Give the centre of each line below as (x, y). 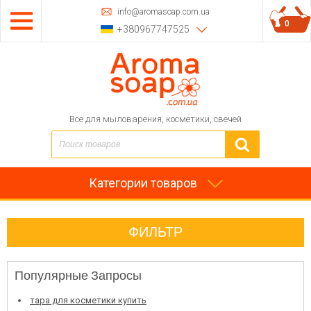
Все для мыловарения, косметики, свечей (155, 119)
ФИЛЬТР (155, 232)
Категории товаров (143, 183)
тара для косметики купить (88, 300)
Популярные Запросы (78, 276)
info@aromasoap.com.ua (163, 11)
